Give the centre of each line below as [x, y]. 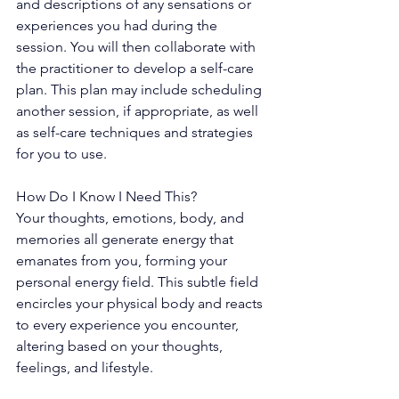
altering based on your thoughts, [121, 346]
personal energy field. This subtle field [139, 281]
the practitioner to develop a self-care [137, 68]
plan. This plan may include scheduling [141, 89]
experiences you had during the [118, 25]
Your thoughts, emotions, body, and [132, 217]
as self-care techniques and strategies [136, 132]
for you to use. [61, 153]
